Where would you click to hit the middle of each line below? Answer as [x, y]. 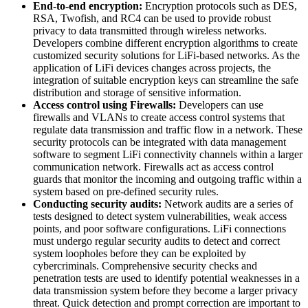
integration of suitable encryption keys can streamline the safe [166, 80]
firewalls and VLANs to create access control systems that [159, 117]
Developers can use [220, 104]
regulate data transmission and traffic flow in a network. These [168, 129]
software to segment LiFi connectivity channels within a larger [168, 154]
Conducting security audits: [97, 203]
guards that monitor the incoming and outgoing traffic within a [167, 179]
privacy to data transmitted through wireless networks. [150, 30]
